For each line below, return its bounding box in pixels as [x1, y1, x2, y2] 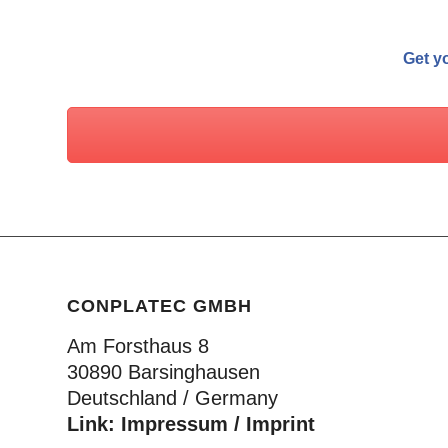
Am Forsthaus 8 [67, 334, 209, 357]
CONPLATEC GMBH [67, 295, 252, 316]
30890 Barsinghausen [67, 360, 260, 383]
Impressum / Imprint [121, 412, 315, 435]
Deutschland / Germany [67, 386, 278, 409]
